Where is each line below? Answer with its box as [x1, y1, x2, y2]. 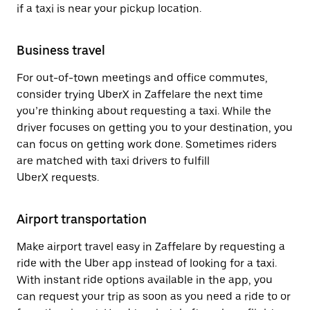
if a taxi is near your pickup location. [17, 2, 201, 15]
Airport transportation [17, 212, 147, 226]
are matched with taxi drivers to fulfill [17, 154, 210, 167]
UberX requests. [17, 171, 99, 184]
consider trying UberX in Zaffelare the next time [17, 88, 263, 101]
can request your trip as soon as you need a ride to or [17, 290, 291, 303]
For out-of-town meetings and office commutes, [17, 71, 268, 84]
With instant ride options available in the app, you [17, 273, 273, 286]
